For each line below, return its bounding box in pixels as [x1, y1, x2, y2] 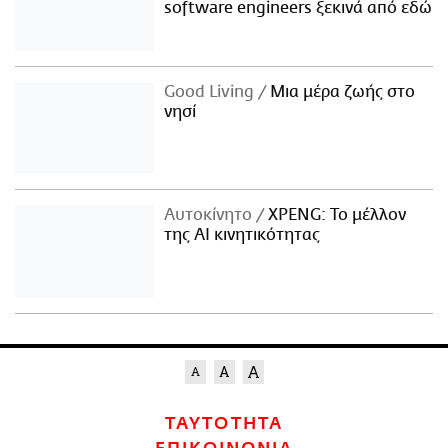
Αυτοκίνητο [164, 206, 257, 225]
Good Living [164, 82, 259, 101]
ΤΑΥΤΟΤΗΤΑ [165, 413, 283, 434]
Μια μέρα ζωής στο [266, 82, 416, 101]
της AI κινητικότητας [164, 226, 321, 245]
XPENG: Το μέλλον [264, 206, 407, 225]
